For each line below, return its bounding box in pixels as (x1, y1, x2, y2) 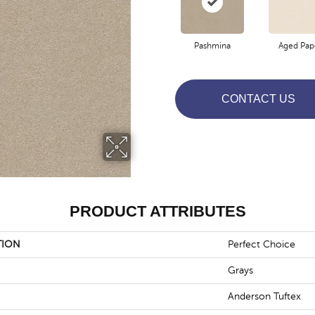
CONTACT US (221, 93, 295, 105)
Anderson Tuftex (228, 291, 301, 302)
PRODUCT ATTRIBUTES (69, 202, 246, 220)
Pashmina (193, 40, 231, 51)
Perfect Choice (228, 239, 295, 250)
